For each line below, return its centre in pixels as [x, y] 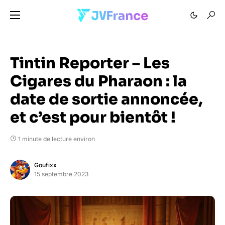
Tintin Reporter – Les [90, 63]
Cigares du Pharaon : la [98, 81]
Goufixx [45, 165]
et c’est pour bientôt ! [93, 118]
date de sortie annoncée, [106, 99]
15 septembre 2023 [61, 174]
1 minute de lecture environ [57, 139]
